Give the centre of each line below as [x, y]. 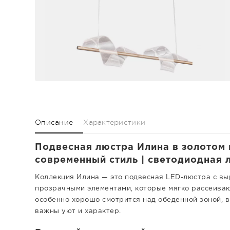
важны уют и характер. [78, 211]
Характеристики [114, 122]
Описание [54, 122]
